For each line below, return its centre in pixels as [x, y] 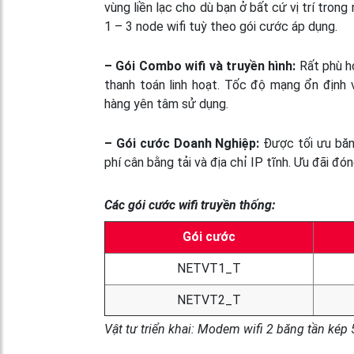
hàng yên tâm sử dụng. [166, 104]
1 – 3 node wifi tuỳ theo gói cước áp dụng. [221, 26]
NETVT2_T [209, 299]
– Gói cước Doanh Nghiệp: [182, 143]
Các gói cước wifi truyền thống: [190, 205]
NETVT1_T [209, 268]
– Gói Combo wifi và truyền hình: [200, 66]
